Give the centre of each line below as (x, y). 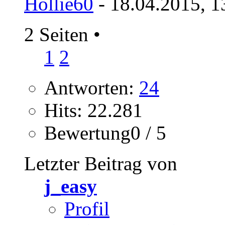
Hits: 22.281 (93, 110)
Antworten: (92, 88)
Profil (87, 209)
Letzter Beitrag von (101, 163)
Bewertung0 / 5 (105, 133)
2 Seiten (59, 34)
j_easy (71, 186)
